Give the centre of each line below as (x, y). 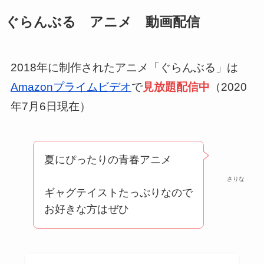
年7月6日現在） (50, 106)
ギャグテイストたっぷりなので (119, 193)
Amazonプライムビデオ (71, 87)
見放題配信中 (176, 87)
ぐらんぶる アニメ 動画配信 (102, 22)
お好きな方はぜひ (87, 209)
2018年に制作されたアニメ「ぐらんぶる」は (124, 67)
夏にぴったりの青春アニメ (108, 160)
